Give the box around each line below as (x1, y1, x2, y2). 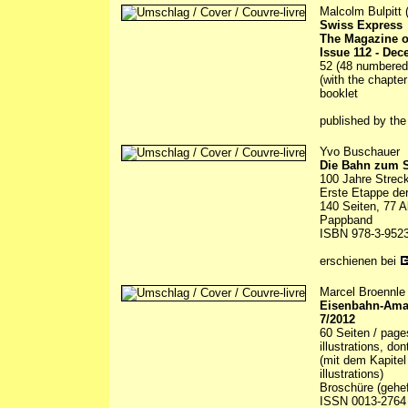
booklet (320, 87, 358, 101)
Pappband (320, 213, 372, 228)
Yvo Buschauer (320, 145, 400, 159)
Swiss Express (320, 18, 403, 33)
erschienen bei (320, 254, 400, 269)
